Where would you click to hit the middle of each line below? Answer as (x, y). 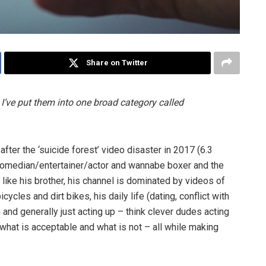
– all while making (181, 227)
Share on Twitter (117, 63)
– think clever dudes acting (173, 212)
